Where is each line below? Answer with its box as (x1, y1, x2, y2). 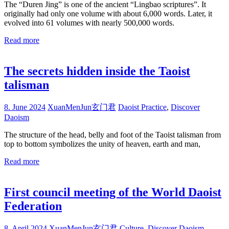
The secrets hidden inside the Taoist (4, 64, 190, 78)
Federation (4, 199, 62, 213)
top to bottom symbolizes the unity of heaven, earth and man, (4, 140, 200, 149)
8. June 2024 (4, 103, 45, 112)
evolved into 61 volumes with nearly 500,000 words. (4, 18, 174, 28)
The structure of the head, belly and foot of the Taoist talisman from (4, 130, 221, 140)
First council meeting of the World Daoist (4, 186, 221, 199)
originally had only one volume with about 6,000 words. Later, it (4, 9, 212, 18)
